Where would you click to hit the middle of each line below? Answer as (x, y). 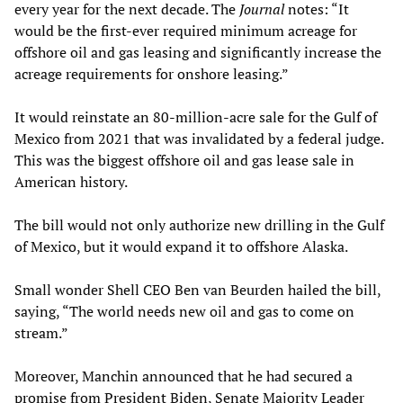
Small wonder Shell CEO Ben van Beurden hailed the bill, (197, 290)
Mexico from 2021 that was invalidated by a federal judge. (199, 139)
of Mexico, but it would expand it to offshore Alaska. (181, 247)
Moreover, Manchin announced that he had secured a (184, 376)
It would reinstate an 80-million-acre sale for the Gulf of (196, 117)
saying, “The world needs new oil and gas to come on (184, 312)
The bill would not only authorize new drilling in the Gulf (199, 225)
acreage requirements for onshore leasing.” (152, 74)
